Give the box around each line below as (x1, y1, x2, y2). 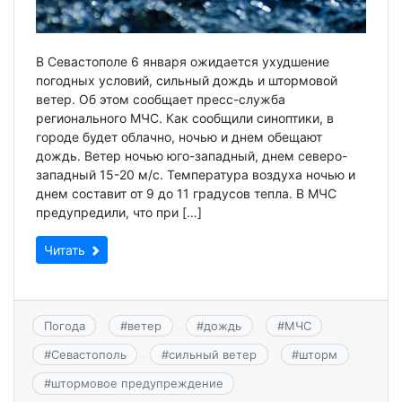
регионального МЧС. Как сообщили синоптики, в (36, 109, 334, 126)
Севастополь (50, 347, 127, 363)
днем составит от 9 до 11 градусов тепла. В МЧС (36, 185, 336, 201)
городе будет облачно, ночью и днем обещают (36, 128, 322, 144)
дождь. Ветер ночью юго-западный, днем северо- (36, 147, 347, 163)
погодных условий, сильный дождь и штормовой (36, 72, 337, 88)
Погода (43, 318, 85, 333)
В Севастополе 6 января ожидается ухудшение (36, 53, 329, 69)
